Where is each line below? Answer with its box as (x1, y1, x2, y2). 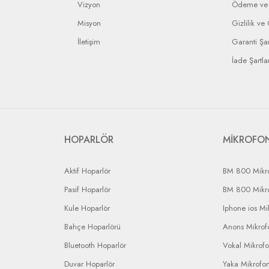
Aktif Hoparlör (64, 165, 110, 177)
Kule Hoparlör (64, 202, 110, 214)
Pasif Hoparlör (64, 184, 110, 195)
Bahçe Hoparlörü (64, 221, 121, 232)
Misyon (77, 17, 101, 29)
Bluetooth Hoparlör (64, 240, 126, 251)
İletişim (77, 36, 100, 47)
